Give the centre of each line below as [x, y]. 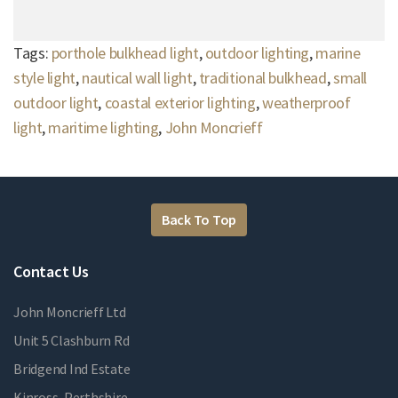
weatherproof [306, 102]
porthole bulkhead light [125, 52]
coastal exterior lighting [180, 102]
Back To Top [199, 220]
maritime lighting [103, 127]
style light [45, 77]
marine [338, 52]
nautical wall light [137, 77]
